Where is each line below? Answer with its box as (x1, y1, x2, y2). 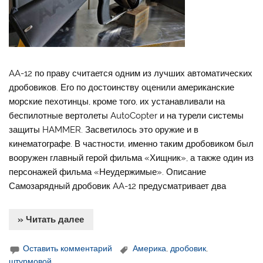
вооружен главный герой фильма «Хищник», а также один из (9, 153, 254, 164)
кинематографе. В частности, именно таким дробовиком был (9, 139, 254, 150)
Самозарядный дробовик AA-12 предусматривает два (9, 181, 227, 192)
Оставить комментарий (23, 244, 113, 254)
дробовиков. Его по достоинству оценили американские (9, 82, 235, 93)
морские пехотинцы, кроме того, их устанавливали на (9, 96, 225, 107)
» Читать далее (18, 214, 85, 225)
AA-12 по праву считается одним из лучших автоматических (9, 68, 253, 79)
